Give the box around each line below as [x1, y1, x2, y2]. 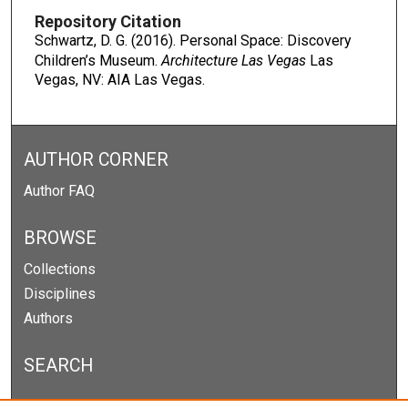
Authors [24, 309, 74, 327]
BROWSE [24, 227, 97, 249]
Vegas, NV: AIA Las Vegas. [34, 70, 205, 88]
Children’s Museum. [34, 51, 161, 69]
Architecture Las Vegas [160, 51, 306, 69]
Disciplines [24, 284, 97, 302]
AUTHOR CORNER [24, 148, 169, 170]
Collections [24, 260, 97, 278]
